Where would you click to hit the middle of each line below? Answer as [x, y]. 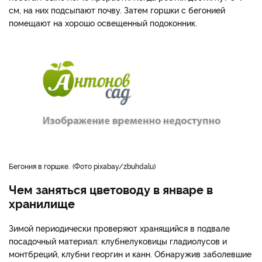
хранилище [42, 203]
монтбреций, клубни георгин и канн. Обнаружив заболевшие [130, 253]
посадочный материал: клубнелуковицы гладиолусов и [118, 240]
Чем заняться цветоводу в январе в [111, 189]
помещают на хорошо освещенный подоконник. [103, 23]
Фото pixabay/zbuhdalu [114, 166]
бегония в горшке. [42, 166]
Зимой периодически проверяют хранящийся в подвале [119, 227]
